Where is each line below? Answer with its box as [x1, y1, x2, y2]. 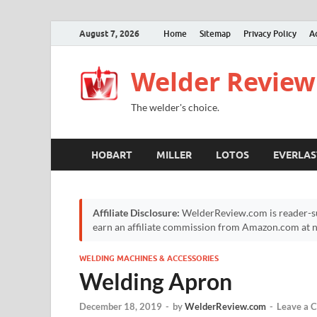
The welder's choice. [131, 101, 219, 113]
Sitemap [200, 28, 231, 39]
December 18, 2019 [79, 301, 162, 313]
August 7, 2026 [79, 28, 139, 39]
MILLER [156, 149, 192, 161]
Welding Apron [79, 267, 232, 295]
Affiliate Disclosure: [93, 207, 180, 219]
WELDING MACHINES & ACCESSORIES [79, 253, 219, 263]
